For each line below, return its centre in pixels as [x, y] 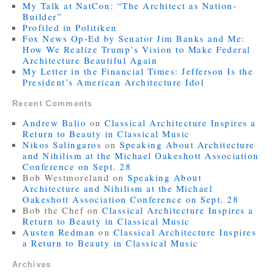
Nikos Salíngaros [62, 145]
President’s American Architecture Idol [114, 82]
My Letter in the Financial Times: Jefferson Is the [138, 71]
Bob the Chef [53, 210]
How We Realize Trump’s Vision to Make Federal [137, 49]
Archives [32, 265]
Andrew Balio [55, 123]
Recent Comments [53, 104]
